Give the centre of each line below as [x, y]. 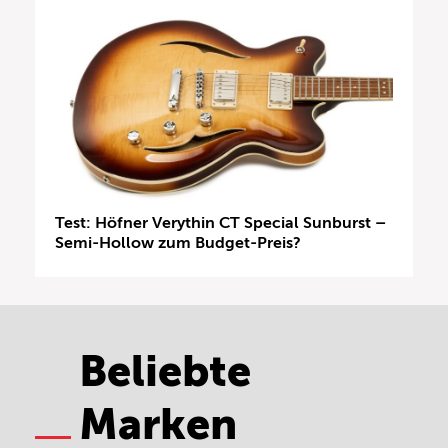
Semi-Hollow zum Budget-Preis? [178, 242]
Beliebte [165, 371]
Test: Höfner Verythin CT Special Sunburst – [220, 222]
